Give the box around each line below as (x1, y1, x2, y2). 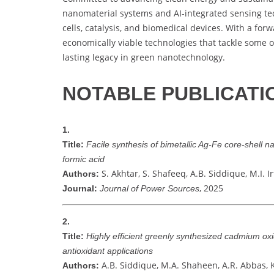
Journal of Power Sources (100, 183, 199, 194)
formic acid (62, 154, 105, 165)
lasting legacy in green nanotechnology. (62, 51, 225, 64)
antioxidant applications (62, 246, 153, 256)
